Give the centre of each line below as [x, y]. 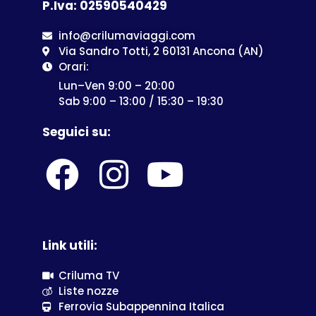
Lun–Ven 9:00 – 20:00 [117, 86]
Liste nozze [88, 291]
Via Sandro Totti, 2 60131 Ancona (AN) [161, 51]
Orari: [73, 67]
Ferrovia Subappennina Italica [141, 307]
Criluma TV [89, 276]
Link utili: [70, 246]
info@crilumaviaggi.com [127, 36]
